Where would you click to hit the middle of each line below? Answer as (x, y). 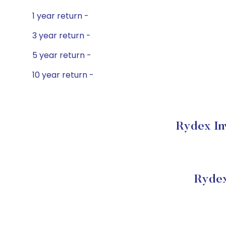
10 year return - (63, 75)
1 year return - (61, 16)
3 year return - (62, 36)
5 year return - (62, 55)
